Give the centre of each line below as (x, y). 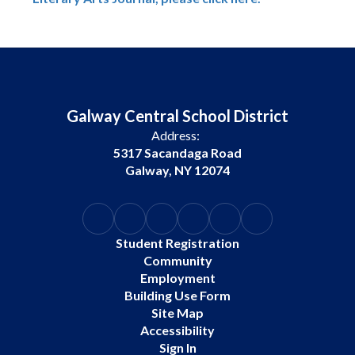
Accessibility (177, 330)
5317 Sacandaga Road (177, 153)
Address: (176, 136)
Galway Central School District (177, 116)
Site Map (177, 313)
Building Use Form (177, 296)
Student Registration (177, 243)
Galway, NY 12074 (177, 170)
